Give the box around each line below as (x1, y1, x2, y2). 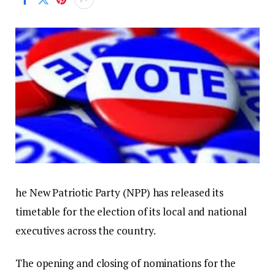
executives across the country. (15, 223, 156, 238)
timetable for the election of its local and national (15, 204, 247, 219)
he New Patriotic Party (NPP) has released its (15, 185, 224, 200)
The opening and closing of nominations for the (15, 256, 236, 271)
